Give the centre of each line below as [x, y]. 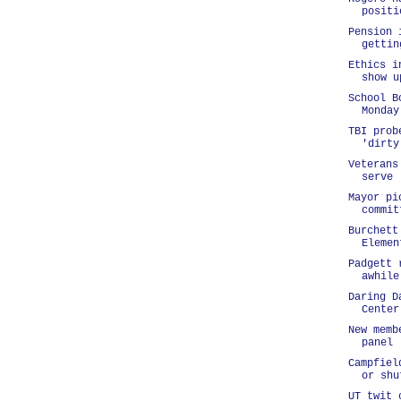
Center [380, 310]
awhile [380, 277]
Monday [380, 111]
